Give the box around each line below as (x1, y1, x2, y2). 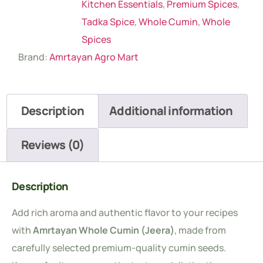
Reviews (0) (21, 136, 85, 153)
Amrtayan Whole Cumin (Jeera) (33, 223, 174, 237)
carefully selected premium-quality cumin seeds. (12, 241, 226, 254)
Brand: (18, 50, 49, 63)
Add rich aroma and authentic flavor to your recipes (12, 205, 238, 219)
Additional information (109, 102, 233, 119)
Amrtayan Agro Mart (49, 50, 139, 63)
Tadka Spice (82, 15, 134, 28)
